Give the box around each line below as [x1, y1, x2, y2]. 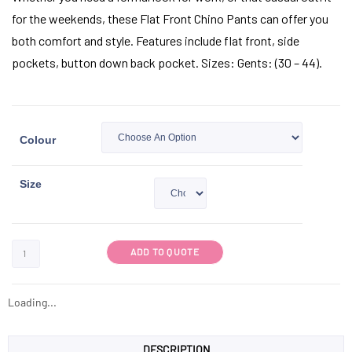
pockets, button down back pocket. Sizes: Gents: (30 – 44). [12, 54, 322, 70]
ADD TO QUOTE [130, 245, 200, 257]
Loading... [8, 295, 57, 309]
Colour [20, 133, 56, 146]
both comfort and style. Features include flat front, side [12, 32, 299, 48]
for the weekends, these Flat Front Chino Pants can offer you [12, 10, 328, 26]
